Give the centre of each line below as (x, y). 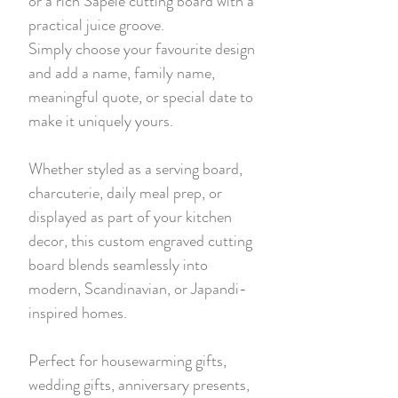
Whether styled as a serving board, (135, 168)
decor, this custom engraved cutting (140, 240)
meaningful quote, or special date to (141, 96)
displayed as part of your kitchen (130, 216)
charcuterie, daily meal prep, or (125, 192)
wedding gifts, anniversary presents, (139, 384)
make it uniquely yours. (101, 120)
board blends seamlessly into (118, 264)
